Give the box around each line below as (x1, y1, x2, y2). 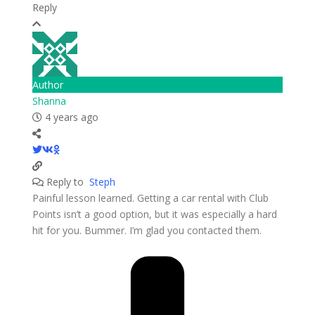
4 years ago (41, 110, 98, 124)
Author (32, 77, 63, 91)
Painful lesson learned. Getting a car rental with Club (32, 191, 269, 205)
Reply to (43, 174, 89, 188)
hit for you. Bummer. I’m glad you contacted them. (32, 223, 262, 237)
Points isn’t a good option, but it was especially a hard (32, 207, 277, 221)
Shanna (32, 94, 66, 108)
